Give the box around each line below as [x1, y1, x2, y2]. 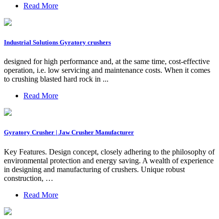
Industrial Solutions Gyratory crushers [4, 39, 111, 46]
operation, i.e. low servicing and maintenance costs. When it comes [4, 66, 210, 75]
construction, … [4, 174, 53, 182]
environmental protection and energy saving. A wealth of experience [4, 156, 214, 165]
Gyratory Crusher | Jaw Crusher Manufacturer [4, 129, 134, 136]
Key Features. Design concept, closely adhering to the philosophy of [4, 147, 215, 156]
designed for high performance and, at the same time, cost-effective [4, 57, 210, 66]
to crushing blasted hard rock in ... [4, 75, 109, 84]
